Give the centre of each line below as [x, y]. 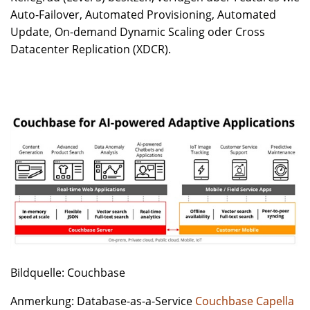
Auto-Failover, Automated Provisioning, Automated [143, 15]
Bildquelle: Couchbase [68, 273]
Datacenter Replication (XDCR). [91, 49]
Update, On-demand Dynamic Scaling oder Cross [138, 32]
